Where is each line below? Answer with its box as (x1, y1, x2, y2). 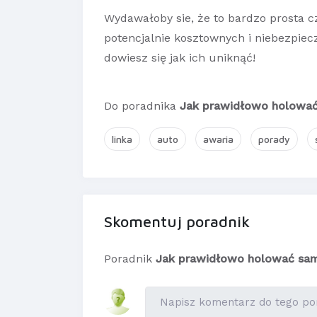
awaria (203, 133, 234, 146)
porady (258, 133, 290, 146)
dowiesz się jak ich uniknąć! (104, 51, 255, 65)
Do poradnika (104, 99, 180, 113)
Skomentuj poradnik (104, 212, 250, 231)
